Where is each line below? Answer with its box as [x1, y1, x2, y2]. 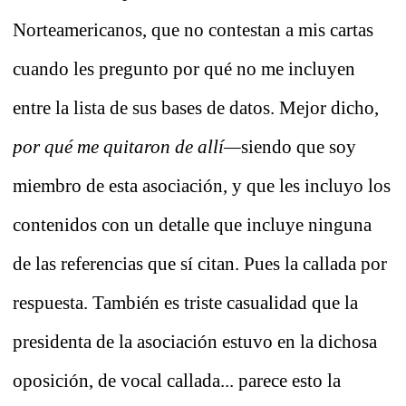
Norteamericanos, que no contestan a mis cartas [13, 19, 373, 42]
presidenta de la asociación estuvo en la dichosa [13, 331, 377, 353]
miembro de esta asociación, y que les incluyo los [13, 175, 391, 198]
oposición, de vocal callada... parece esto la [13, 370, 341, 392]
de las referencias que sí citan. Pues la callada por [13, 253, 387, 275]
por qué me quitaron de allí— [13, 136, 241, 159]
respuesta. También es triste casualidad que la [13, 292, 358, 314]
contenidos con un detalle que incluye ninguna [13, 214, 372, 237]
